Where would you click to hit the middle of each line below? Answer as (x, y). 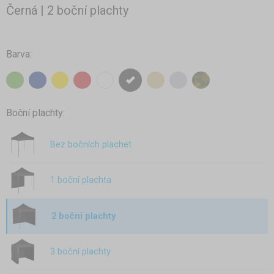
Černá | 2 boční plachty (68, 10)
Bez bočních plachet (91, 145)
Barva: (19, 54)
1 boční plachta (81, 180)
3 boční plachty (80, 252)
